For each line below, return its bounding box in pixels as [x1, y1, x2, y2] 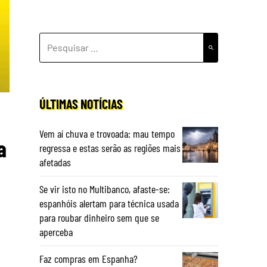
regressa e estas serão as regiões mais [39, 141, 181, 154]
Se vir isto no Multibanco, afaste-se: [39, 182, 170, 195]
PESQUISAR [39, 34, 86, 45]
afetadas [39, 156, 71, 169]
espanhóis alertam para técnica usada [39, 197, 179, 210]
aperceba [39, 225, 73, 238]
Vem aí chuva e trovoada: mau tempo [39, 127, 175, 140]
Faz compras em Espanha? [39, 252, 138, 265]
